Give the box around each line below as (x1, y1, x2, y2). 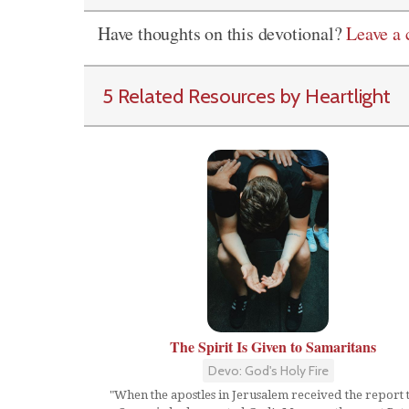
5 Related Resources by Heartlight (102, 83, 391, 109)
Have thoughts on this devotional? (98, 21, 347, 46)
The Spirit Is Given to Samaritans (169, 336, 376, 357)
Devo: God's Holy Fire (207, 362, 329, 379)
